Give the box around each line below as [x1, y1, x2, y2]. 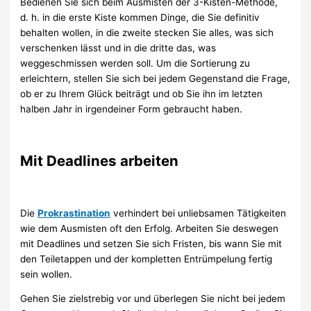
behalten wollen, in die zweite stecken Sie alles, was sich [20, 27, 274, 39]
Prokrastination [37, 207, 111, 219]
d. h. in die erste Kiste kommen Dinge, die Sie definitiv [20, 12, 260, 24]
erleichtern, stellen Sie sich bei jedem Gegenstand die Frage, [20, 73, 291, 85]
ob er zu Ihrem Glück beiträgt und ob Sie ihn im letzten [20, 88, 263, 100]
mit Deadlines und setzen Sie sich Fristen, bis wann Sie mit [20, 237, 283, 249]
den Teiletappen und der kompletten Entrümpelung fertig [20, 253, 273, 264]
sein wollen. [20, 268, 73, 280]
